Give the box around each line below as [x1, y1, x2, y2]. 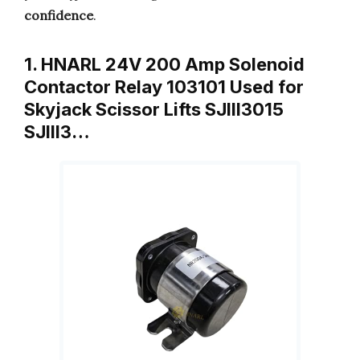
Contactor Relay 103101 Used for [24, 76, 304, 97]
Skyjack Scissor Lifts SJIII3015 [24, 99, 284, 120]
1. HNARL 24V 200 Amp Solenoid [24, 54, 305, 75]
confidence [24, 7, 93, 23]
